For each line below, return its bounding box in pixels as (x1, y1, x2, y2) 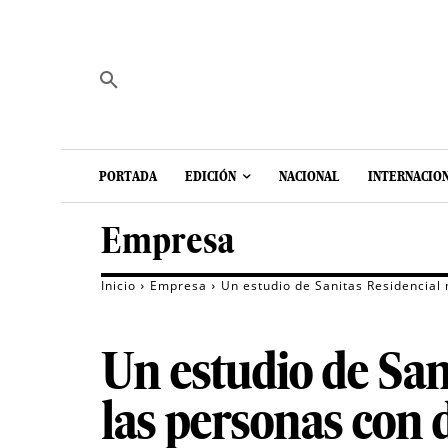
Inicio (101, 277, 136, 295)
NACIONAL (279, 168, 340, 185)
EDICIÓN (185, 168, 236, 185)
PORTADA (99, 168, 157, 185)
